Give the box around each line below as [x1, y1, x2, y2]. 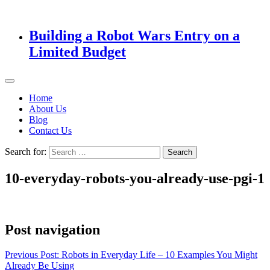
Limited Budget [29, 43, 126, 60]
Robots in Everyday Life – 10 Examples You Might [61, 250, 257, 260]
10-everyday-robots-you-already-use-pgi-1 [5, 170, 265, 186]
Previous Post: [5, 250, 59, 260]
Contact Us [29, 125, 72, 136]
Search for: [5, 146, 46, 157]
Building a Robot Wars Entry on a [29, 27, 240, 43]
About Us [29, 103, 66, 114]
